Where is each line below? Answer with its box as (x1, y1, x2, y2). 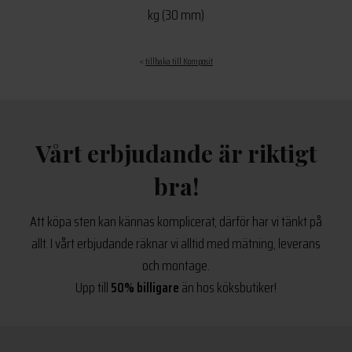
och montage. (142, 254, 210, 277)
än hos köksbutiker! (179, 276, 277, 299)
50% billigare (111, 276, 179, 299)
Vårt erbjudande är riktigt (35, 137, 317, 169)
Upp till (75, 276, 111, 299)
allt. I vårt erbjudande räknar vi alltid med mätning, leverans (31, 232, 321, 255)
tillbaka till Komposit (145, 53, 213, 68)
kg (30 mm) (148, 3, 204, 26)
